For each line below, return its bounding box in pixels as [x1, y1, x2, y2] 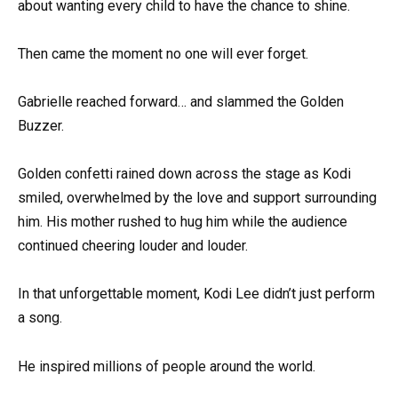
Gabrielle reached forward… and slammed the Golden [18, 93, 344, 111]
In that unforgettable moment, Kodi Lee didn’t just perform [18, 285, 375, 303]
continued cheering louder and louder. [18, 237, 248, 255]
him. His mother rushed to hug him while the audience [18, 213, 347, 231]
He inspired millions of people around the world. [18, 357, 315, 375]
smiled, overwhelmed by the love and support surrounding [18, 189, 377, 207]
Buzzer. [18, 117, 64, 135]
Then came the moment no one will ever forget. [18, 44, 308, 62]
